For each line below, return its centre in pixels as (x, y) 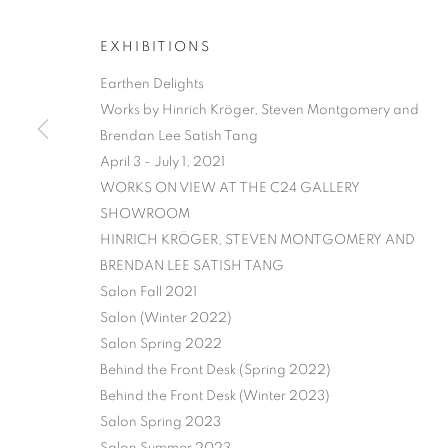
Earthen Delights (152, 84)
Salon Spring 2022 (161, 344)
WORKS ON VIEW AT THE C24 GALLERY (230, 188)
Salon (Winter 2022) (166, 318)
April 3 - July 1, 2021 (162, 162)
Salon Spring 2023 (160, 422)
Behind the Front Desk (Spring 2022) (215, 370)
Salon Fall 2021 (148, 292)
